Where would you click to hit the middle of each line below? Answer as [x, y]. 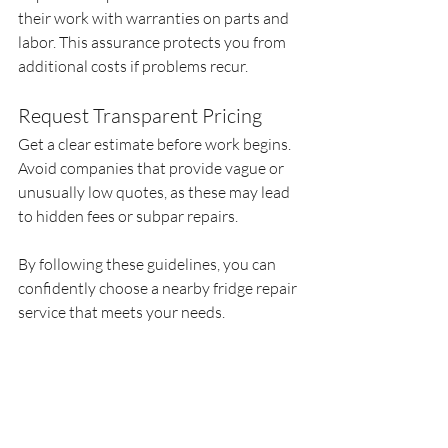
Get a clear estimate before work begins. [156, 143]
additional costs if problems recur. [133, 65]
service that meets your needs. [121, 311]
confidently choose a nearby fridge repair [159, 287]
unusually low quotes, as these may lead [155, 191]
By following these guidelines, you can [148, 263]
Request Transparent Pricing [140, 115]
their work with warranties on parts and [155, 17]
